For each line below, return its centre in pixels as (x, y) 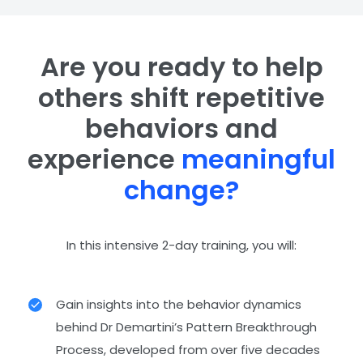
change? (181, 190)
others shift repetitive (181, 98)
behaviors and (181, 129)
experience (105, 160)
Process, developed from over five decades (188, 350)
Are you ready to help (181, 67)
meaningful (258, 160)
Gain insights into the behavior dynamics (179, 305)
